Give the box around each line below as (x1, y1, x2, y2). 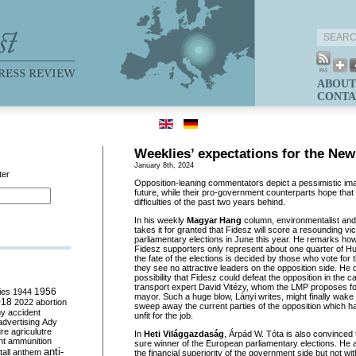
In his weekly (134, 215, 187, 225)
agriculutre (11, 327, 52, 336)
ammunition (8, 336, 52, 346)
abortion (36, 297, 67, 307)
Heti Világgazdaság (144, 329, 224, 339)
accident (8, 308, 41, 317)
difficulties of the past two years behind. (134, 197, 285, 207)
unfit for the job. (134, 311, 193, 320)
